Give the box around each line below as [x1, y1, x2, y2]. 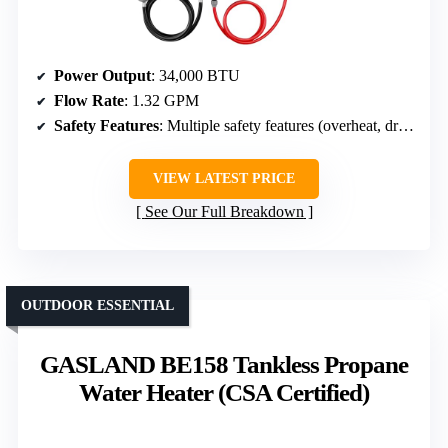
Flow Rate [54, 91, 124, 109]
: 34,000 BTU [151, 66, 240, 84]
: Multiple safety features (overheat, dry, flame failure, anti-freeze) [159, 116, 398, 134]
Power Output [54, 66, 151, 84]
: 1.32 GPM [124, 91, 199, 109]
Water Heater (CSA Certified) [79, 378, 369, 406]
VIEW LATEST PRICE [153, 170, 295, 186]
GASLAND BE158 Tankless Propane [40, 350, 408, 378]
